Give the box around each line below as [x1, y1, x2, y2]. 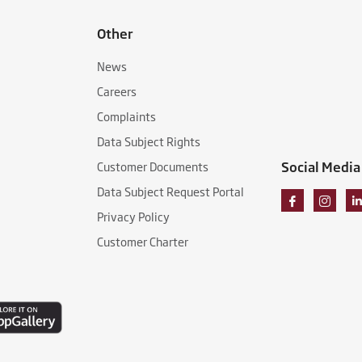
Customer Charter [97, 233, 188, 250]
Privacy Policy [97, 208, 170, 225]
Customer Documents [97, 158, 208, 175]
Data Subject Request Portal [97, 183, 244, 200]
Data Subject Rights [97, 133, 200, 149]
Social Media [281, 157, 360, 176]
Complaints [97, 107, 156, 124]
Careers [97, 82, 137, 99]
